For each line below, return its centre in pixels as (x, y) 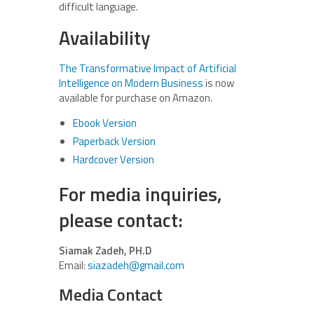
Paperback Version (114, 142)
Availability (104, 38)
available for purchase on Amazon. (136, 98)
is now (219, 83)
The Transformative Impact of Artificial (148, 69)
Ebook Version (105, 123)
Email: (73, 266)
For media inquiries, (141, 194)
